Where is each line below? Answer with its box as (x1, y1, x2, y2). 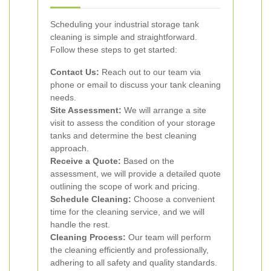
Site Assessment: (50, 105, 122, 115)
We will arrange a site (122, 105, 206, 115)
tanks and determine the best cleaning (50, 131, 197, 140)
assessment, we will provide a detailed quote (50, 169, 221, 178)
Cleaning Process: (50, 232, 126, 242)
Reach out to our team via (99, 67, 201, 77)
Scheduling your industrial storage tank (50, 19, 199, 29)
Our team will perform (126, 232, 211, 242)
